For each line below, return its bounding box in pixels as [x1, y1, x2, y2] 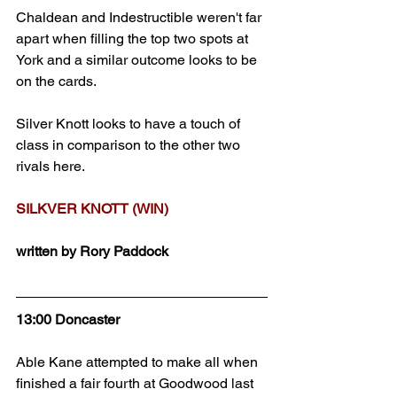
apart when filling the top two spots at [16, 30, 252, 47]
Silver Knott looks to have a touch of [16, 115, 244, 132]
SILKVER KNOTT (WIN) [16, 200, 168, 217]
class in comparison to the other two [16, 136, 244, 153]
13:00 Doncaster [16, 311, 120, 328]
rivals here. [16, 158, 85, 175]
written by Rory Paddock [16, 243, 168, 260]
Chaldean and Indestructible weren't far [16, 9, 265, 26]
